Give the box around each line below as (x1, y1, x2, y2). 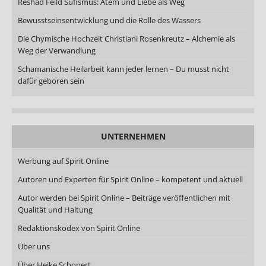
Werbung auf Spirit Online (18, 155, 109, 166)
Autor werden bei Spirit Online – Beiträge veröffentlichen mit (18, 192, 230, 203)
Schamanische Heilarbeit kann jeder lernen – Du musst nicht (18, 63, 229, 74)
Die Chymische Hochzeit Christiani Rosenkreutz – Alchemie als (18, 33, 235, 44)
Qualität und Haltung (18, 204, 93, 215)
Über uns (18, 240, 50, 252)
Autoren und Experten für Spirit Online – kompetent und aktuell (18, 173, 243, 185)
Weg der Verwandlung (18, 45, 96, 56)
